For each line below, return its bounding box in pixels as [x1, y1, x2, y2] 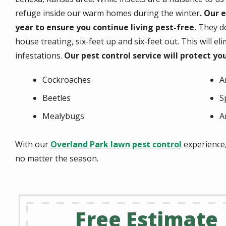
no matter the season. [15, 153, 98, 164]
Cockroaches [42, 74, 91, 85]
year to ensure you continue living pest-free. [15, 22, 198, 33]
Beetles [42, 92, 71, 103]
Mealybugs [42, 110, 84, 122]
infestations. [15, 50, 64, 61]
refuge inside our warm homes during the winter [15, 8, 200, 19]
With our [15, 139, 50, 150]
